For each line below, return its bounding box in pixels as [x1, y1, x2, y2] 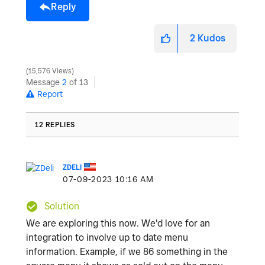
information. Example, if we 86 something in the [26, 246, 228, 258]
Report [37, 89, 63, 99]
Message [26, 77, 62, 88]
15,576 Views [27, 67, 73, 76]
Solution [44, 201, 79, 212]
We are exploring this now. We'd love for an [26, 218, 210, 230]
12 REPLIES [35, 120, 75, 130]
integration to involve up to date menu [26, 232, 188, 244]
